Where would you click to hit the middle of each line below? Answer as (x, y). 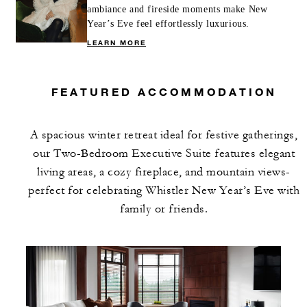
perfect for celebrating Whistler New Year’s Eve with (164, 190)
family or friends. (164, 209)
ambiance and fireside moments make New (177, 9)
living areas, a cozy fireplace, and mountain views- (164, 172)
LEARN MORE (116, 42)
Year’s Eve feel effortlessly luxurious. (168, 23)
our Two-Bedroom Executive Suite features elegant (164, 153)
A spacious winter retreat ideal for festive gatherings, (164, 135)
